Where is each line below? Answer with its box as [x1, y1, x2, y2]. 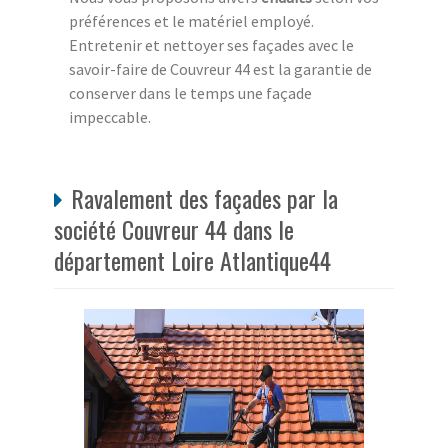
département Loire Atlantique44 [54, 242, 331, 279]
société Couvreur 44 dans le [54, 211, 294, 248]
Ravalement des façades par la [71, 180, 338, 217]
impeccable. [69, 107, 151, 128]
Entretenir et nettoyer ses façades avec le [69, 35, 354, 56]
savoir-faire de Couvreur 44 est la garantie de [69, 59, 372, 80]
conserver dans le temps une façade [69, 83, 312, 104]
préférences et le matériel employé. [69, 11, 314, 32]
